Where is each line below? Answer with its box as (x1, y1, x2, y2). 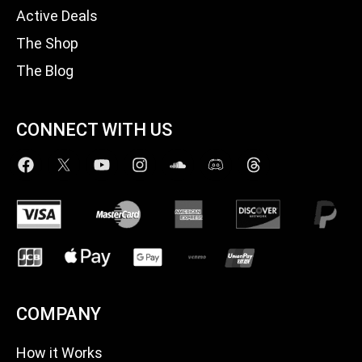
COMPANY (16, 303, 101, 324)
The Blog (16, 61, 74, 79)
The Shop (16, 34, 78, 52)
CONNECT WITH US (16, 119, 172, 140)
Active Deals (16, 6, 98, 24)
